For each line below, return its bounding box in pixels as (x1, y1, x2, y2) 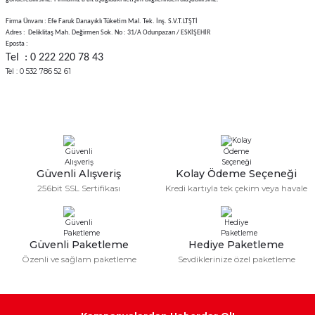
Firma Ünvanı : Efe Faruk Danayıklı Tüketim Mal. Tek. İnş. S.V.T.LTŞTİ (6, 18, 198, 25)
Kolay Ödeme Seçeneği (176, 167, 297, 180)
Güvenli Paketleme (29, 238, 129, 251)
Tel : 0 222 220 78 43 (6, 52, 103, 63)
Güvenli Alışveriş (37, 167, 121, 180)
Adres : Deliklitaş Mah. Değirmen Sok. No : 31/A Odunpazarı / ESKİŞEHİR (6, 29, 210, 37)
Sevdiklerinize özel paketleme (177, 253, 295, 264)
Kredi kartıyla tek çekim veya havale (165, 182, 307, 193)
